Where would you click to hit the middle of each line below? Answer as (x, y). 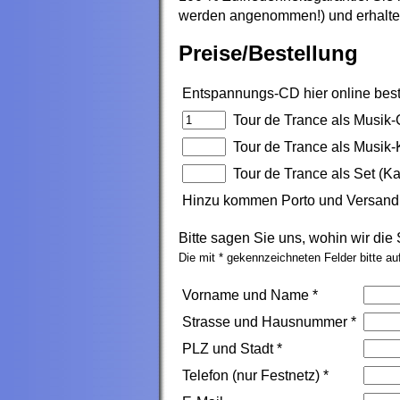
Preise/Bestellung (268, 53)
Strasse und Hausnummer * (269, 322)
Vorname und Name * (250, 296)
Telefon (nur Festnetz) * (255, 376)
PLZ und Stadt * (232, 349)
